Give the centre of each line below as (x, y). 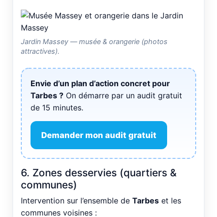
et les (170, 200)
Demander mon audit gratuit (99, 135)
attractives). (40, 51)
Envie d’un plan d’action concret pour (100, 84)
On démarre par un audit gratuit (123, 96)
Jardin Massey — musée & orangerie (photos (94, 42)
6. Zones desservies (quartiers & (99, 172)
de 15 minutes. (57, 108)
